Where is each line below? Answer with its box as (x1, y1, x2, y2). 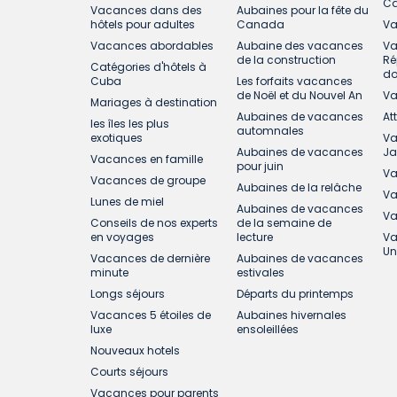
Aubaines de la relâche (237, 180, 362, 196)
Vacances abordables (90, 38, 214, 54)
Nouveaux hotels (90, 343, 180, 359)
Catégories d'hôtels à (90, 59, 206, 75)
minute (90, 265, 128, 281)
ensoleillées (237, 322, 300, 338)
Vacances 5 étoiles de (90, 307, 211, 323)
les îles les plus (90, 116, 169, 132)
